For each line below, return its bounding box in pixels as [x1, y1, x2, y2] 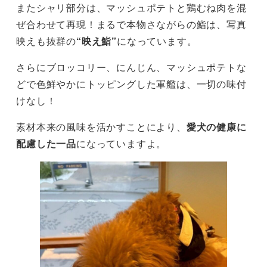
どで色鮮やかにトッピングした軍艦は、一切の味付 [16, 76, 247, 91]
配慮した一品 [16, 136, 76, 150]
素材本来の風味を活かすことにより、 [16, 119, 187, 133]
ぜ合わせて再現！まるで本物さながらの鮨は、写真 [16, 17, 247, 31]
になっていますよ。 [76, 136, 167, 150]
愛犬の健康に [186, 119, 247, 133]
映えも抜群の [16, 33, 76, 48]
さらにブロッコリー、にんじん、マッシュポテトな [16, 60, 247, 74]
